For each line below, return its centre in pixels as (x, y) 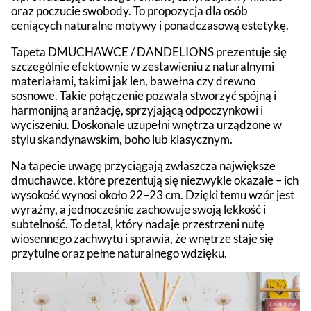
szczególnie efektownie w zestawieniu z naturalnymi (143, 67)
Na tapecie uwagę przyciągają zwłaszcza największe (143, 166)
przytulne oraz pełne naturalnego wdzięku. (119, 253)
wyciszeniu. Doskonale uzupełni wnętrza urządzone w (146, 125)
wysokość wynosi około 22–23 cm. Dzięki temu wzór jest (153, 195)
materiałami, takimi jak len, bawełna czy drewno (133, 81)
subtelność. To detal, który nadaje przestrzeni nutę (138, 224)
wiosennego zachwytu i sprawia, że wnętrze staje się (142, 239)
